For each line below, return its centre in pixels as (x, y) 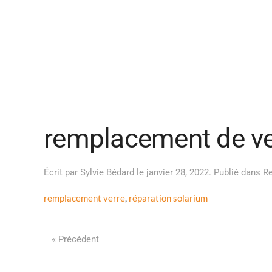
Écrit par (62, 172)
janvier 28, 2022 (178, 172)
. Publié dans (236, 172)
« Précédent (75, 239)
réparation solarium (168, 198)
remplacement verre (84, 198)
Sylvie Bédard (107, 172)
